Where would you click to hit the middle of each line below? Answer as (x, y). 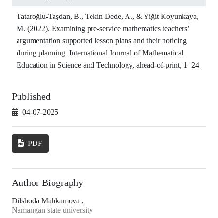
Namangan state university (52, 210)
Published (31, 96)
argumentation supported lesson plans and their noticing (102, 40)
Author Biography (47, 182)
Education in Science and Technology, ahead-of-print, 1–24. (109, 65)
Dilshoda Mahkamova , (48, 200)
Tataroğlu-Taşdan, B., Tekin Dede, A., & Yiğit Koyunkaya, (108, 16)
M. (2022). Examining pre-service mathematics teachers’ (103, 28)
